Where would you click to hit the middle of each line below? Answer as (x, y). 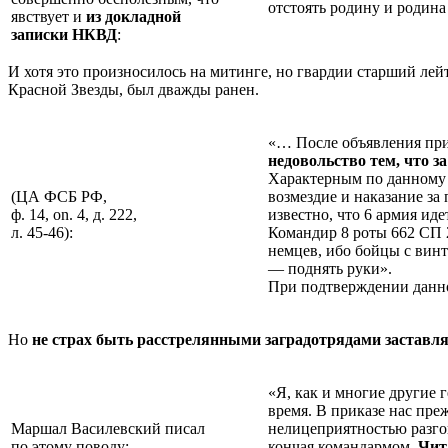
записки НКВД (64, 34)
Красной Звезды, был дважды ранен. (133, 89)
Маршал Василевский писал (108, 428)
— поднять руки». (330, 268)
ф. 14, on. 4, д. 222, (74, 214)
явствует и (48, 16)
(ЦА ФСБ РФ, (59, 196)
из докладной (133, 16)
